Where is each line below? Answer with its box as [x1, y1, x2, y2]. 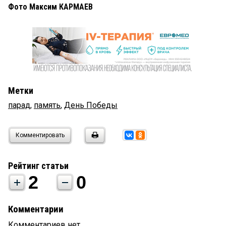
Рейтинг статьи [8, 160, 69, 172]
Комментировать [16, 132, 65, 139]
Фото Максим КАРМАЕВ [8, 2, 93, 12]
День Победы [64, 100, 118, 110]
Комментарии [8, 204, 64, 215]
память [34, 100, 61, 110]
